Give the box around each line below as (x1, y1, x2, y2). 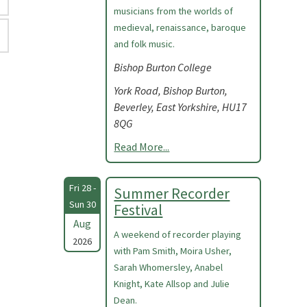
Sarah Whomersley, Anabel (114, 261, 223, 273)
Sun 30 (69, 198, 96, 210)
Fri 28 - (69, 182, 96, 194)
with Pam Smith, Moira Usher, (114, 245, 232, 257)
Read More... (114, 140, 170, 153)
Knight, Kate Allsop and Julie (114, 278, 230, 290)
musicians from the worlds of (114, 5, 234, 17)
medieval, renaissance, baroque (114, 21, 247, 34)
